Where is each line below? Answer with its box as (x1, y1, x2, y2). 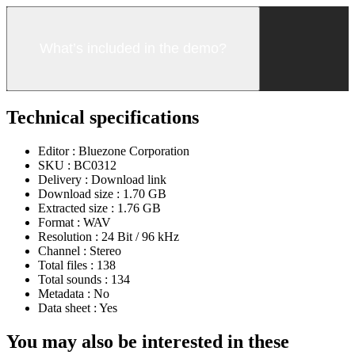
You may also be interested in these (6, 331, 289, 353)
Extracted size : (38, 201, 117, 216)
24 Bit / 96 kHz (101, 230, 179, 244)
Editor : (38, 144, 78, 158)
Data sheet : (38, 301, 99, 315)
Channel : (38, 244, 90, 258)
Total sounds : (38, 273, 111, 287)
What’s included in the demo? (40, 40, 227, 57)
